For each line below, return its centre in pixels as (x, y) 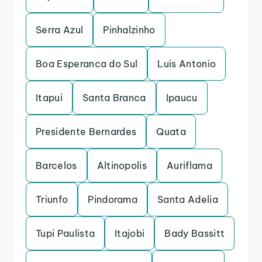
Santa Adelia (188, 199)
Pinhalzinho (129, 30)
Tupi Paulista (65, 233)
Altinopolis (122, 166)
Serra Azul (60, 30)
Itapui (49, 98)
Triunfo (52, 199)
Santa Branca (114, 98)
